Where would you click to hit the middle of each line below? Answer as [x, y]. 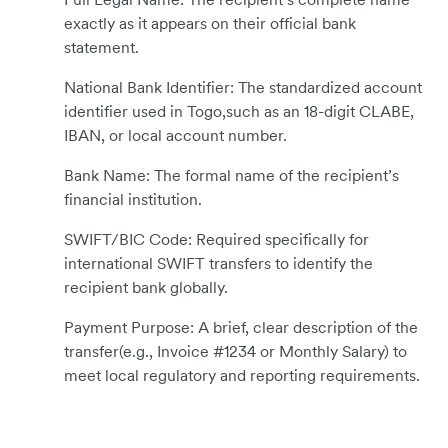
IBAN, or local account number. [175, 134]
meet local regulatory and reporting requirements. [242, 374]
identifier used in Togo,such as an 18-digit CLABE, [239, 110]
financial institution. [133, 198]
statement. [101, 46]
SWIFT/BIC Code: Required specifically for [216, 238]
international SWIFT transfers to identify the [218, 262]
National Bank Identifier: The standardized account [243, 86]
